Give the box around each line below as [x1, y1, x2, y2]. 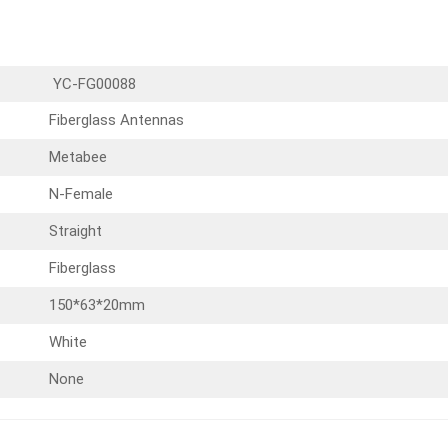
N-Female [48, 184, 113, 203]
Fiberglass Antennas [48, 110, 184, 129]
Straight [48, 221, 102, 240]
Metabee [48, 147, 107, 166]
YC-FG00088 [48, 74, 136, 93]
